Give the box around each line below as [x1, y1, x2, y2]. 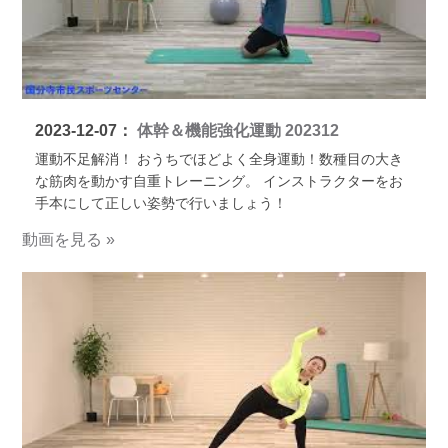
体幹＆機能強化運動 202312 [132, 122, 339, 140]
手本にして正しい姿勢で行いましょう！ [34, 195, 287, 212]
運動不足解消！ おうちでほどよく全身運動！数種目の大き [34, 151, 403, 168]
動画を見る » [22, 230, 116, 248]
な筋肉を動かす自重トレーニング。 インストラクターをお [34, 173, 403, 190]
